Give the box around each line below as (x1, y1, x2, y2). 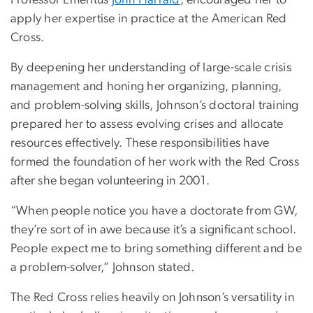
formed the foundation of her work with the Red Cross (10, 155, 299, 168)
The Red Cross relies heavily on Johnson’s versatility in (10, 291, 294, 304)
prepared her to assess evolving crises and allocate (10, 117, 284, 131)
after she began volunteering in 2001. (10, 174, 210, 187)
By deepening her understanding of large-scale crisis (10, 61, 291, 74)
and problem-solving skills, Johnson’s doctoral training (10, 99, 299, 112)
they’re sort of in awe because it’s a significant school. (10, 223, 297, 236)
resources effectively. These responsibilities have (10, 136, 270, 150)
